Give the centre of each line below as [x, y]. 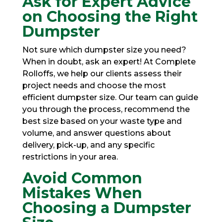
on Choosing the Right [110, 16]
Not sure [40, 50]
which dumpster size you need [120, 50]
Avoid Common [82, 178]
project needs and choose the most [94, 85]
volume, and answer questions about [96, 133]
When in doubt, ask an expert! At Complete [109, 61]
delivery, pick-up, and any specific [88, 145]
